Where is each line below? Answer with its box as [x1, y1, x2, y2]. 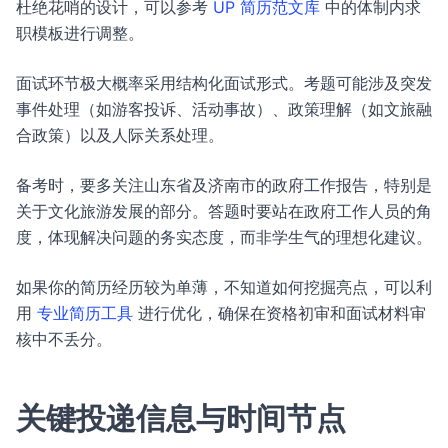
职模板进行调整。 [16, 23, 144, 43]
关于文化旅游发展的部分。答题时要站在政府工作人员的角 [16, 201, 432, 221]
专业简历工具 [37, 303, 133, 323]
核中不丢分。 [16, 329, 112, 349]
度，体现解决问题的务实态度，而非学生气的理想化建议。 [16, 227, 432, 247]
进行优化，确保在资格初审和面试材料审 [133, 303, 426, 323]
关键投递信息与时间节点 [16, 400, 346, 436]
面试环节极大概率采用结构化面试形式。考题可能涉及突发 [16, 73, 432, 93]
